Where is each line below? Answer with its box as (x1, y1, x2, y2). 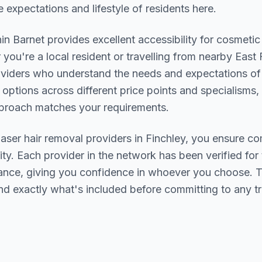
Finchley (146, 132, 185, 144)
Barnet (13, 33, 44, 46)
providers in (83, 132, 146, 144)
